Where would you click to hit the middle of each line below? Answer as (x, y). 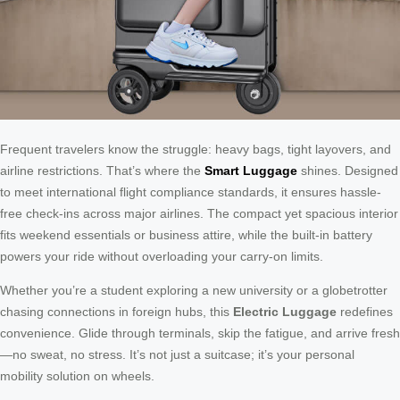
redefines (365, 312)
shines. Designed (348, 171)
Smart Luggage (251, 171)
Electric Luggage (285, 312)
